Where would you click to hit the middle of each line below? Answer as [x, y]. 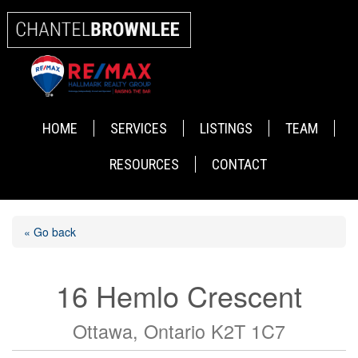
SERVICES [138, 129]
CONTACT [240, 165]
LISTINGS [226, 129]
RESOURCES [145, 165]
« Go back [50, 232]
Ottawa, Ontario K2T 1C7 [179, 331]
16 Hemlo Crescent [179, 296]
